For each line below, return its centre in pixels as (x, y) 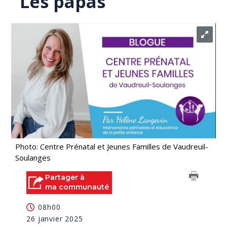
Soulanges (33, 158)
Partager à (65, 177)
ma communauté (77, 187)
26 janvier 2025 (55, 218)
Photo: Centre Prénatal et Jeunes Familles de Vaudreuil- (112, 146)
